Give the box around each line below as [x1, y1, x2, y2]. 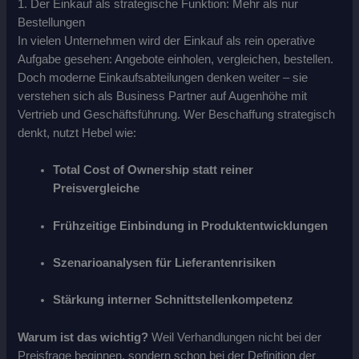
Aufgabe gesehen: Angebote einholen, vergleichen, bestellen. [18, 52, 334, 66]
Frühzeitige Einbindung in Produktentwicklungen [53, 219, 329, 232]
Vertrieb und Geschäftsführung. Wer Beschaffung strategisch [18, 107, 336, 121]
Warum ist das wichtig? [18, 330, 149, 344]
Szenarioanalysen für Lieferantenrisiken [53, 256, 276, 269]
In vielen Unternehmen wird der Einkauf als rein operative [18, 34, 316, 47]
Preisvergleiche [53, 182, 140, 196]
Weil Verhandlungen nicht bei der [148, 330, 322, 344]
